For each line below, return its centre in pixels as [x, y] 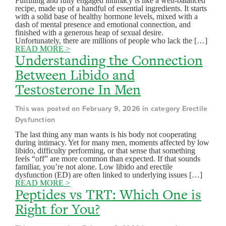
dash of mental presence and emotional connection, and [103, 24]
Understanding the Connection [109, 60]
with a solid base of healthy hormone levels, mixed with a [106, 16]
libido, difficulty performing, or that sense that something [105, 151]
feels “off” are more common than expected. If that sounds [108, 159]
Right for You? [58, 209]
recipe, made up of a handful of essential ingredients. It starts [111, 8]
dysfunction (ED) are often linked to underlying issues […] [109, 175]
